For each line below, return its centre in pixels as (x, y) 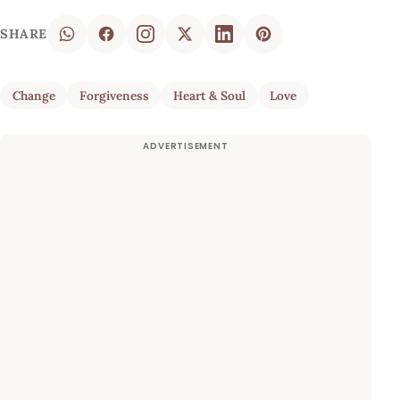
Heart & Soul (209, 96)
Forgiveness (114, 96)
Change (33, 96)
